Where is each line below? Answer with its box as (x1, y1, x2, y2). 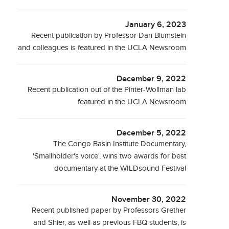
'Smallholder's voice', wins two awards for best (33, 152, 187, 161)
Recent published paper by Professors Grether (32, 206, 187, 215)
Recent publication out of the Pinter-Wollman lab (28, 85, 187, 94)
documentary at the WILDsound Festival (54, 164, 187, 173)
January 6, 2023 (125, 20, 187, 30)
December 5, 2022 (117, 128, 187, 138)
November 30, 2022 (111, 195, 187, 204)
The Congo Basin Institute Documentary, (53, 140, 187, 148)
